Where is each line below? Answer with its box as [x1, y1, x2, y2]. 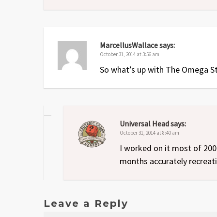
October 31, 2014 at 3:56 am [100, 51, 159, 58]
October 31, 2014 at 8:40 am [120, 129, 179, 137]
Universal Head [120, 119, 169, 129]
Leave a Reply [44, 198, 128, 210]
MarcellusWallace [100, 40, 158, 50]
